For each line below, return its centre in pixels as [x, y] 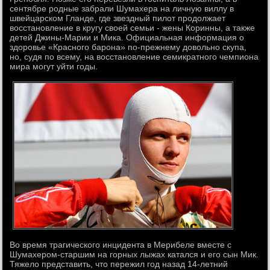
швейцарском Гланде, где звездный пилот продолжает [118, 18]
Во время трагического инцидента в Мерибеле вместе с [121, 245]
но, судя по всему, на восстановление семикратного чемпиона [134, 56]
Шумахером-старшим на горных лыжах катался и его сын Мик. [134, 255]
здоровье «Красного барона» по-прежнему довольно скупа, [128, 47]
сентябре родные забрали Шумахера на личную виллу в [122, 8]
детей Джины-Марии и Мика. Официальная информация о [127, 37]
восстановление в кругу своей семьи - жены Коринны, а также [133, 27]
